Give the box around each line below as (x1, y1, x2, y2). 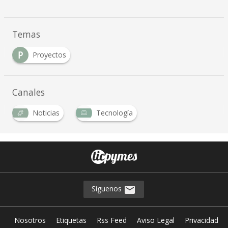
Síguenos (92, 184, 124, 194)
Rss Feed (96, 215, 127, 225)
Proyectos (32, 50, 66, 60)
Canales (12, 86, 45, 99)
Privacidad (184, 215, 218, 225)
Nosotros (14, 215, 46, 225)
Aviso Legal (136, 215, 175, 225)
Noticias (32, 108, 60, 118)
